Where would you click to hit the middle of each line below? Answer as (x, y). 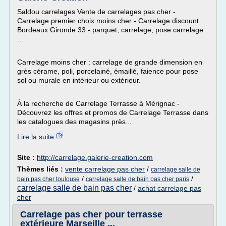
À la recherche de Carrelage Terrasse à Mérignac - (98, 103)
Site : (27, 157)
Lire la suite (37, 137)
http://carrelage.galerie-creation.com (95, 157)
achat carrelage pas (169, 188)
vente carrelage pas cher (105, 169)
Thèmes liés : (41, 169)
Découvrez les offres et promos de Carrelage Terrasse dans (113, 112)
